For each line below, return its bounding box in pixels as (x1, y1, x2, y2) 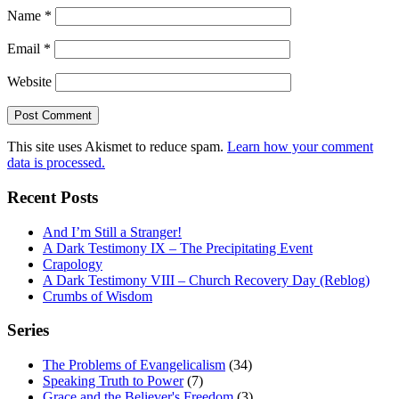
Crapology (43, 256, 102, 272)
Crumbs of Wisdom (43, 288, 152, 304)
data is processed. (7, 155, 105, 171)
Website (7, 74, 52, 90)
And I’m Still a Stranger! (43, 224, 182, 240)
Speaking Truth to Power (43, 373, 183, 389)
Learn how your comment (227, 139, 373, 155)
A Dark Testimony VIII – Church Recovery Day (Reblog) (43, 272, 370, 288)
